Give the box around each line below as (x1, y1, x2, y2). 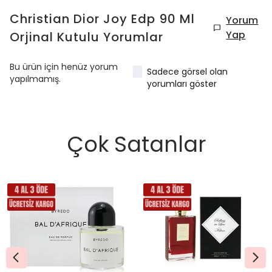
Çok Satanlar (66, 129, 206, 160)
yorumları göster (147, 78, 217, 90)
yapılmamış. (10, 73, 61, 86)
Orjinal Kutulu (10, 29, 100, 46)
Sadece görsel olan (147, 66, 228, 78)
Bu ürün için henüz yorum (10, 61, 118, 73)
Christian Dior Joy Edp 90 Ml (10, 10, 195, 28)
